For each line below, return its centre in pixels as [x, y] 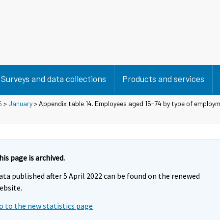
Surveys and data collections [54, 79]
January [20, 103]
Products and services [163, 79]
